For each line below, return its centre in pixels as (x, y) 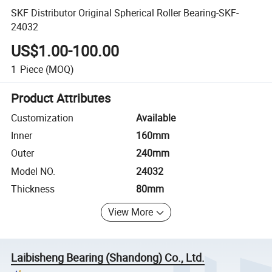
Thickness (33, 189)
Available (156, 117)
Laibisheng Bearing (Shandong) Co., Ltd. (108, 257)
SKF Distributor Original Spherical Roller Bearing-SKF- (125, 12)
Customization (42, 117)
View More (131, 212)
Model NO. (33, 171)
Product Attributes (61, 98)
